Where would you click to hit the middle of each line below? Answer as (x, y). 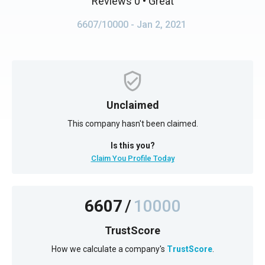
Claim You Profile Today (132, 158)
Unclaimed (132, 105)
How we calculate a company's (109, 249)
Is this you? (132, 146)
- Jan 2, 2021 (158, 25)
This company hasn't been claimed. (132, 124)
